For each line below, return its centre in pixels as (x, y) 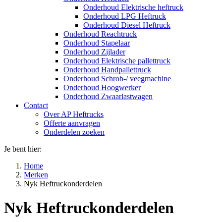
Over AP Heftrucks (74, 114)
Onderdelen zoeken (74, 132)
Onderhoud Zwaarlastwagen (108, 96)
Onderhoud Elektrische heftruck (133, 7)
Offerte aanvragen (72, 123)
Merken (36, 175)
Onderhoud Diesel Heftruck (127, 25)
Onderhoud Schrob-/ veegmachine (117, 79)
